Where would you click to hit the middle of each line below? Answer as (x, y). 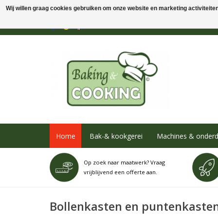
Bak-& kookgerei (116, 136)
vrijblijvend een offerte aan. (120, 172)
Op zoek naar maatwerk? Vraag (124, 162)
